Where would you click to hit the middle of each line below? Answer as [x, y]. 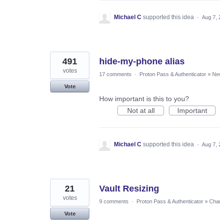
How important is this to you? [144, 98]
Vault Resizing [129, 188]
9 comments [114, 201]
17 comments [115, 74]
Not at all [141, 110]
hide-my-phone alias [142, 61]
